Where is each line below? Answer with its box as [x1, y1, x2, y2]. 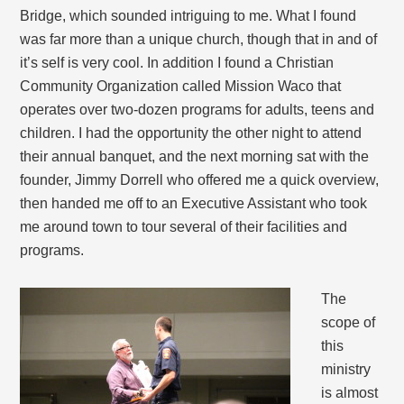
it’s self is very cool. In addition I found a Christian [20, 55, 335, 71]
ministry [321, 362, 372, 378]
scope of [321, 315, 376, 331]
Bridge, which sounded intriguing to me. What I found [20, 8, 357, 24]
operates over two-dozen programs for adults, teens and [20, 102, 375, 118]
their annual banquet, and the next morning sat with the [20, 149, 370, 165]
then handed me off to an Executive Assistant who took [20, 196, 368, 212]
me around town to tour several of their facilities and [20, 219, 348, 235]
